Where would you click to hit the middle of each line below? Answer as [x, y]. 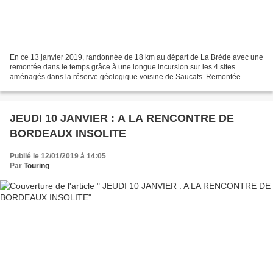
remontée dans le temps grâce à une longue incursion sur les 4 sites [122, 67]
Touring [37, 165]
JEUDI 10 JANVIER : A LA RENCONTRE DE [122, 118]
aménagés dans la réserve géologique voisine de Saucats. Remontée [125, 76]
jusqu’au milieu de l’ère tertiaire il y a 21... [78, 86]
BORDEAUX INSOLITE [68, 133]
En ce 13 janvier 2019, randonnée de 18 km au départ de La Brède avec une [136, 57]
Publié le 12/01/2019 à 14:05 [58, 156]
